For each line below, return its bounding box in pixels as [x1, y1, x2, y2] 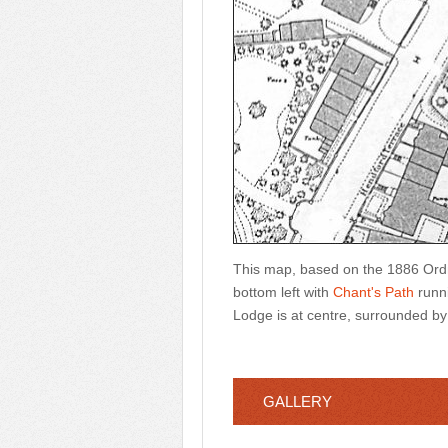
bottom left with [233, 284, 333, 300]
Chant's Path [333, 284, 414, 300]
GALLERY [263, 393, 332, 410]
